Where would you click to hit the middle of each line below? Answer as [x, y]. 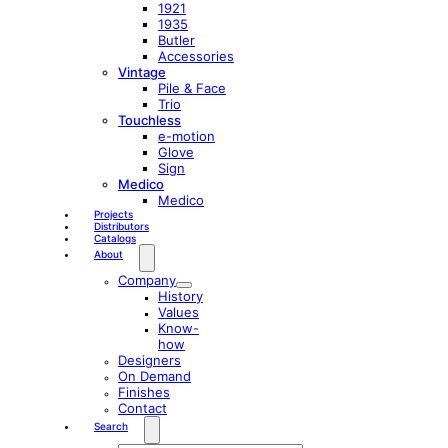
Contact [142, 408]
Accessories [196, 56]
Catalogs [115, 238]
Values [178, 312]
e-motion [186, 136]
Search [111, 426]
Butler [176, 40]
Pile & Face [192, 88]
